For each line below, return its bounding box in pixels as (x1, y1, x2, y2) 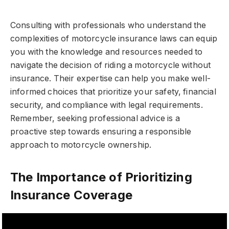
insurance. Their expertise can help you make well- (10, 73, 211, 83)
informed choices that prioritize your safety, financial (10, 86, 216, 97)
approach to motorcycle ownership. (10, 140, 152, 150)
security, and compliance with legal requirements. (10, 100, 203, 110)
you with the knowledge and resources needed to (10, 47, 203, 57)
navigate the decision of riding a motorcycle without (10, 60, 211, 70)
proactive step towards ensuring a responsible (10, 126, 192, 136)
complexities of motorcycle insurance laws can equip (10, 33, 218, 43)
